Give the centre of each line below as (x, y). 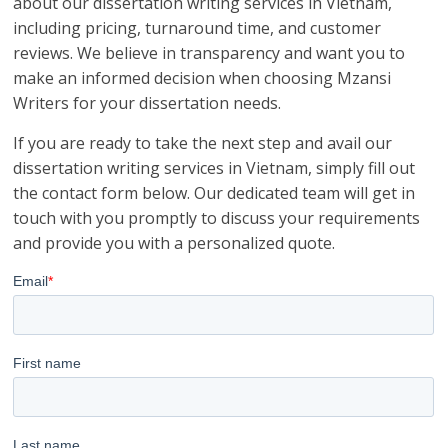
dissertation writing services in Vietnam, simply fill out (214, 168)
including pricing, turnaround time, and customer (197, 28)
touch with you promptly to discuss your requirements (217, 218)
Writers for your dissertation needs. (147, 103)
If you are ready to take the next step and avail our (203, 143)
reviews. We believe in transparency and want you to (209, 53)
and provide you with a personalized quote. (174, 243)
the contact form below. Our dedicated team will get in (214, 193)
